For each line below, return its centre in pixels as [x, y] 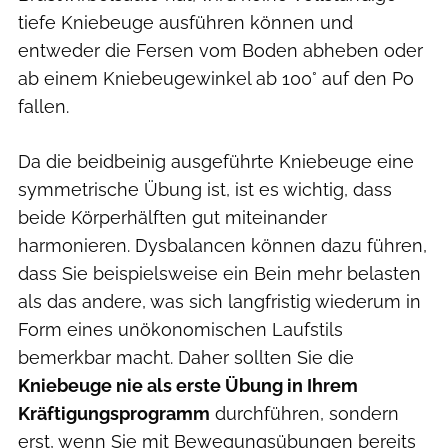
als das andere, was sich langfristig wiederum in [219, 302]
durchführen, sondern [304, 414]
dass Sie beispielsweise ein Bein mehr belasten [219, 274]
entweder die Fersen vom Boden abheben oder [220, 51]
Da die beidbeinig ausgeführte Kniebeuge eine [216, 162]
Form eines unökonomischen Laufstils [180, 330]
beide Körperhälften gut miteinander [172, 218]
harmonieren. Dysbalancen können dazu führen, [222, 246]
